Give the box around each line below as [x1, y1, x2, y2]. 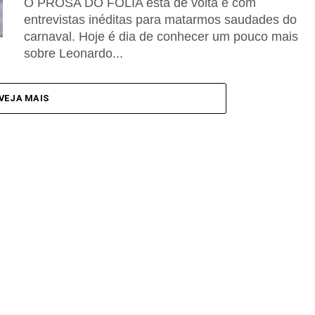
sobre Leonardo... [24, 46, 123, 60]
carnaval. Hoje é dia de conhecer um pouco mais [24, 30, 298, 44]
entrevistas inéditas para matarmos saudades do [24, 13, 297, 27]
